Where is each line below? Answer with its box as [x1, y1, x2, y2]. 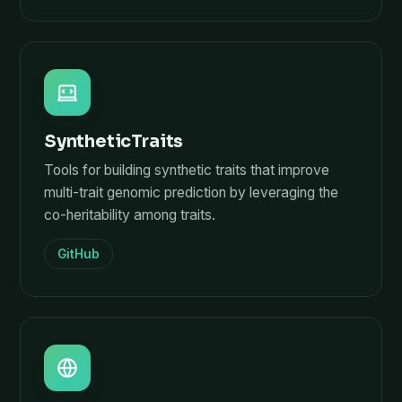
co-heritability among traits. [44, 206, 215, 223]
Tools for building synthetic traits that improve [44, 162, 329, 179]
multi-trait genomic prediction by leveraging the [44, 184, 338, 201]
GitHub [57, 247, 100, 261]
